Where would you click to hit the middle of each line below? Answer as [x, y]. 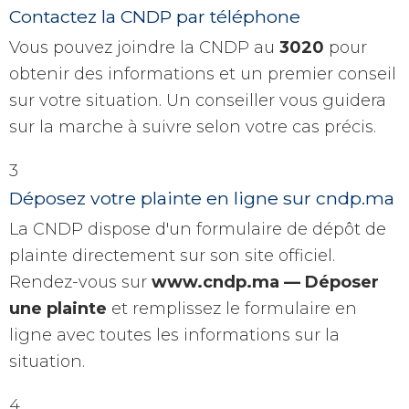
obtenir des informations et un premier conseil [203, 74]
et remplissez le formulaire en [234, 309]
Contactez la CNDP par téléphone [155, 17]
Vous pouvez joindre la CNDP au [144, 48]
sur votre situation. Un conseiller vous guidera [198, 101]
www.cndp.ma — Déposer [265, 283]
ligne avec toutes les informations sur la [174, 336]
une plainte [60, 309]
